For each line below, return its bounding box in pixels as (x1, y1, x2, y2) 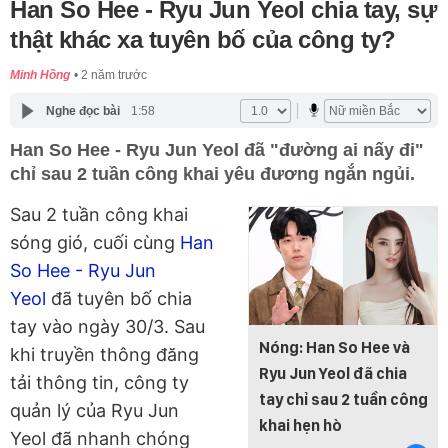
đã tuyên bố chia (51, 288, 192, 310)
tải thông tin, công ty (10, 372, 189, 394)
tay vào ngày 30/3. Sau (10, 316, 205, 338)
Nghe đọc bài (45, 103, 120, 118)
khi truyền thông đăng (10, 344, 199, 366)
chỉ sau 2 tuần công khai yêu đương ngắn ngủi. (10, 164, 415, 185)
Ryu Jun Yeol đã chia (259, 363, 407, 383)
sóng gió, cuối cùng (10, 232, 180, 254)
